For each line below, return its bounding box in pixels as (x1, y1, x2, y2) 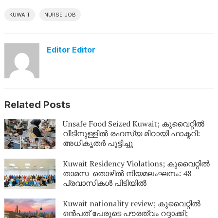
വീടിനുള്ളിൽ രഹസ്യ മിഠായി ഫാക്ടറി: (62, 128, 200, 139)
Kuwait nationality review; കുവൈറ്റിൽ (62, 198, 200, 209)
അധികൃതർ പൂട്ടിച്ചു (62, 138, 133, 148)
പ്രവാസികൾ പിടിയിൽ (62, 177, 146, 188)
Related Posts (4, 99, 71, 110)
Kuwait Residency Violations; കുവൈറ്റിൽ (62, 158, 210, 169)
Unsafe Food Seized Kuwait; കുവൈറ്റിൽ (62, 118, 204, 129)
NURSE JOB (44, 11, 76, 18)
